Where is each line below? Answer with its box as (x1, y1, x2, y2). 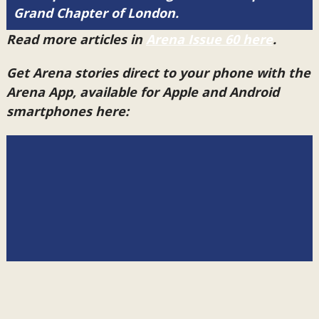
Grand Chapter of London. (13, 4, 179, 22)
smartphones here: (6, 103, 129, 120)
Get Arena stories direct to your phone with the (6, 64, 310, 82)
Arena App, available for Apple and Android (6, 83, 279, 101)
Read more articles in (6, 31, 146, 48)
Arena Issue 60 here (145, 31, 273, 48)
